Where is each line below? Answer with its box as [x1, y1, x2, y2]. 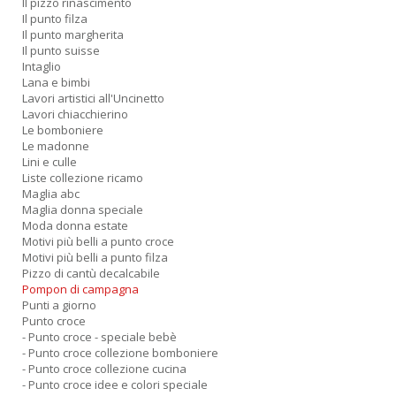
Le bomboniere [22, 122, 103, 138]
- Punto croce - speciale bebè [22, 329, 177, 345]
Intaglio [22, 58, 61, 74]
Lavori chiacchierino [22, 106, 128, 122]
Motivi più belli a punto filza [22, 249, 168, 265]
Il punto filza [22, 11, 88, 27]
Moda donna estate [22, 217, 128, 233]
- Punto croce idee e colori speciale [22, 377, 208, 392]
